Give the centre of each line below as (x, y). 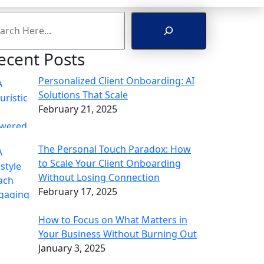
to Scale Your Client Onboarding (110, 164)
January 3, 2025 (72, 248)
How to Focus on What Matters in (113, 220)
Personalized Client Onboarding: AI (116, 81)
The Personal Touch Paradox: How (115, 149)
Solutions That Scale (83, 95)
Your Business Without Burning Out (118, 234)
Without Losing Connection (99, 178)
